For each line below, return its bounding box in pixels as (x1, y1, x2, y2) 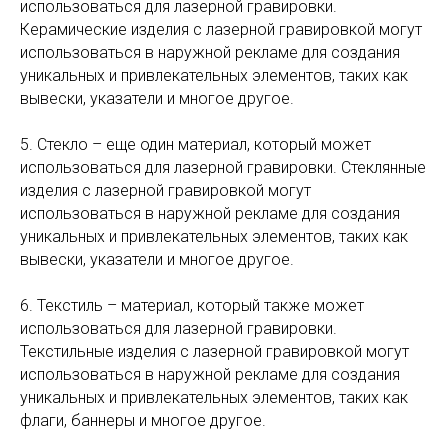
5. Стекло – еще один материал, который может (20, 135, 371, 154)
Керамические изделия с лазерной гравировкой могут (20, 20, 422, 39)
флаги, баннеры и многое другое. (20, 411, 266, 430)
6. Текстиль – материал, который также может (20, 296, 364, 315)
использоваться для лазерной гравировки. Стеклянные (20, 158, 426, 177)
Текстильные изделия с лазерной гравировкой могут (20, 342, 409, 361)
